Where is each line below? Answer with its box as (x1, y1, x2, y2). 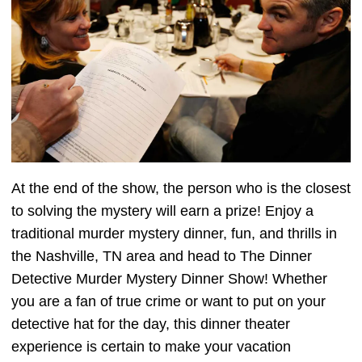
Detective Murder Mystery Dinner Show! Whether (11, 271, 327, 288)
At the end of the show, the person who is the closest (11, 180, 351, 197)
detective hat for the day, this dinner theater (11, 316, 290, 333)
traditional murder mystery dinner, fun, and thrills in (11, 225, 337, 242)
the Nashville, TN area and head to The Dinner (11, 248, 312, 265)
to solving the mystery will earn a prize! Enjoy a (11, 203, 314, 220)
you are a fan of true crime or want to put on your (11, 293, 326, 310)
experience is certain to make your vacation (11, 339, 291, 356)
